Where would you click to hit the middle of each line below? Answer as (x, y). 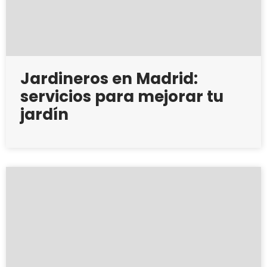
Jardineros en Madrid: (109, 79)
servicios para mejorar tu (122, 97)
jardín (44, 114)
